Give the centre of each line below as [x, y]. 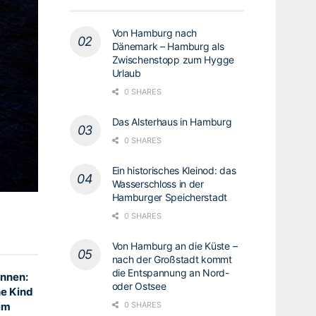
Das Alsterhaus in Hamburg [172, 121]
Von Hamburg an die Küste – [175, 245]
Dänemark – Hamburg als [168, 46]
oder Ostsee [139, 286]
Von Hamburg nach [154, 32]
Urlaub [126, 73]
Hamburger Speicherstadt [170, 197]
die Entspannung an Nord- [170, 272]
